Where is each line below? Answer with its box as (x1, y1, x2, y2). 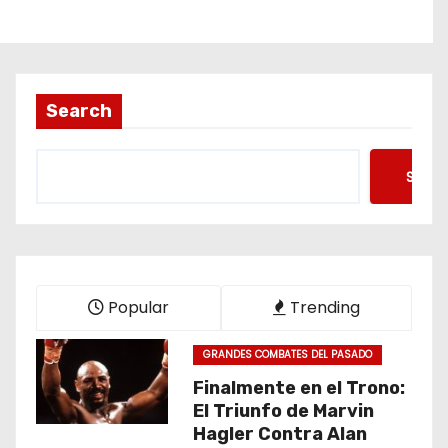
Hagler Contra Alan (192, 423, 367, 445)
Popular (104, 296, 169, 319)
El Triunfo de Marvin (192, 400, 374, 422)
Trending (286, 296, 360, 319)
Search (46, 100, 112, 122)
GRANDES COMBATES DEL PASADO (202, 347, 372, 362)
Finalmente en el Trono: (192, 377, 405, 399)
